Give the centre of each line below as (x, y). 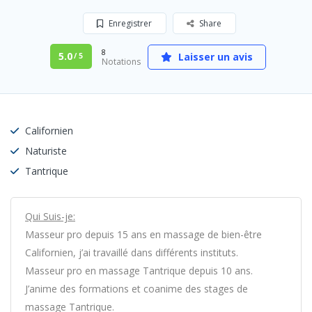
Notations (121, 62)
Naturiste (46, 151)
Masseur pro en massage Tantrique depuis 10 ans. (139, 271)
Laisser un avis (214, 57)
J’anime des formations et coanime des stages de (136, 289)
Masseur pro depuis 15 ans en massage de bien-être (143, 234)
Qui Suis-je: (50, 216)
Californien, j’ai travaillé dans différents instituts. (132, 252)
